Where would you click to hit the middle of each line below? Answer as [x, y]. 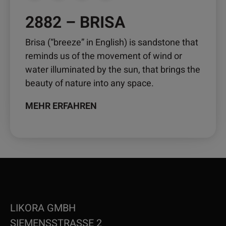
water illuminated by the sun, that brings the [113, 70]
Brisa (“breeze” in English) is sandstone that [112, 42]
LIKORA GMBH [43, 208]
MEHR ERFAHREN [61, 106]
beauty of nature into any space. [90, 83]
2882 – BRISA [75, 22]
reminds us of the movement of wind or [104, 56]
